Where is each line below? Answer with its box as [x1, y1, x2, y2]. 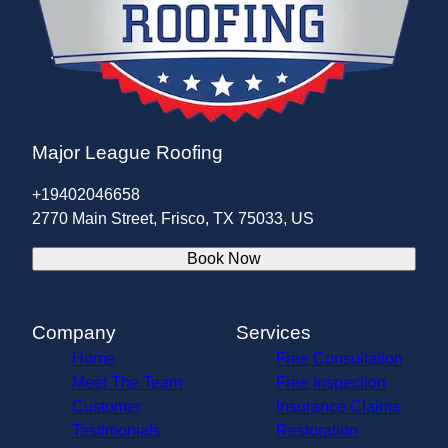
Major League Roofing [32, 142, 223, 164]
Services [236, 322, 311, 344]
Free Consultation [276, 350, 403, 368]
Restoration [276, 422, 358, 440]
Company [32, 322, 116, 344]
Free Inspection [276, 374, 386, 392]
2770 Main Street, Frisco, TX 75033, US [32, 210, 314, 228]
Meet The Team [72, 374, 182, 392]
